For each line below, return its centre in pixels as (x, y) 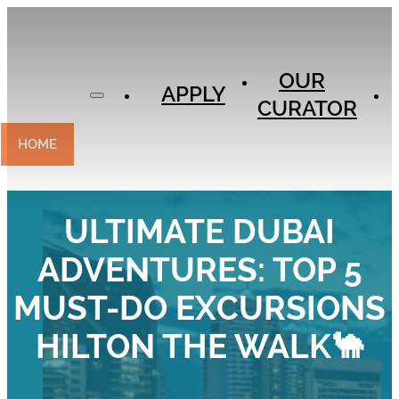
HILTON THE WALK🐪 (199, 347)
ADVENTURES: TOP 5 (199, 270)
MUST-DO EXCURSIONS (199, 309)
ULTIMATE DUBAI (199, 232)
